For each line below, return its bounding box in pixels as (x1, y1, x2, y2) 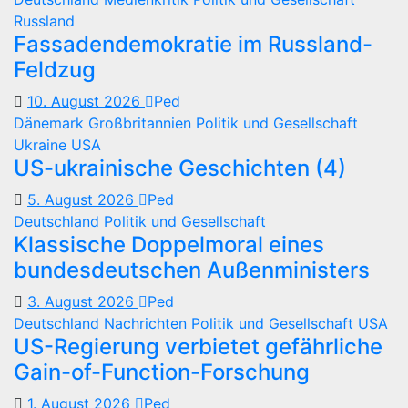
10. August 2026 (27, 92, 145, 110)
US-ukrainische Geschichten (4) (14, 155, 346, 181)
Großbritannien (88, 114, 196, 132)
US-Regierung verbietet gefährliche (14, 333, 382, 360)
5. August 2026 (27, 190, 138, 209)
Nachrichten (104, 314, 191, 332)
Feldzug (14, 56, 96, 83)
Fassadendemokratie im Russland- (14, 31, 372, 57)
